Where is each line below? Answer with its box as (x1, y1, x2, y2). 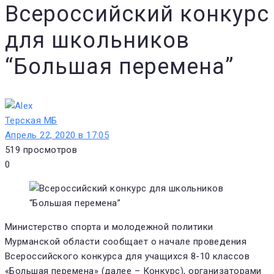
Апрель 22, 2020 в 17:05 (5, 129, 109, 141)
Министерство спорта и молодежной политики (5, 221, 213, 232)
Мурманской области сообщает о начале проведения (5, 235, 247, 247)
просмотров (23, 144, 78, 155)
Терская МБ (5, 114, 57, 126)
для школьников (5, 27, 190, 53)
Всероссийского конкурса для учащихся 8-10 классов (5, 250, 250, 262)
